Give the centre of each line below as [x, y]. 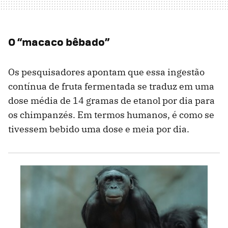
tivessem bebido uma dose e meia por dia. [99, 129]
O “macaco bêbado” [59, 42]
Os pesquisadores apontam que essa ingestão [106, 72]
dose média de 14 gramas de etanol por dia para [111, 101]
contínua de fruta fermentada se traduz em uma [111, 87]
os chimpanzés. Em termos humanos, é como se [111, 115]
